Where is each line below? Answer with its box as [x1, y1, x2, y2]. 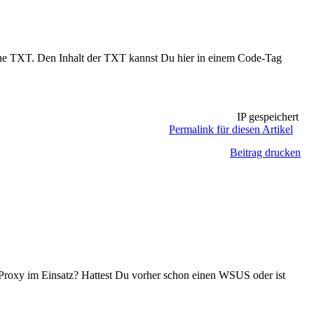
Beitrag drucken [230, 146, 301, 158]
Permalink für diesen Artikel [168, 123, 293, 135]
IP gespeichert [233, 111, 299, 123]
